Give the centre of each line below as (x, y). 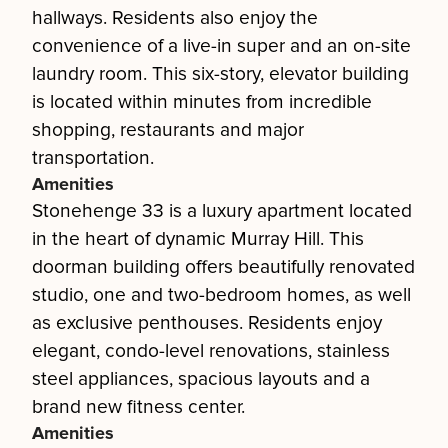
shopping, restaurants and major (168, 130)
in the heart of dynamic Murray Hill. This (198, 239)
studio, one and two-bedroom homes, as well (221, 295)
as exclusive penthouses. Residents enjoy (207, 323)
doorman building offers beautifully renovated (223, 267)
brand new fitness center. (138, 407)
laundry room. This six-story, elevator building (220, 74)
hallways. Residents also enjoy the (175, 18)
